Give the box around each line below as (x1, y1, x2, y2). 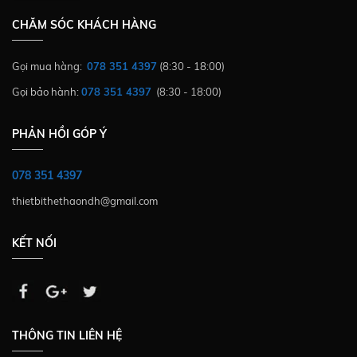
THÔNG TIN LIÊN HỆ (12, 328, 122, 343)
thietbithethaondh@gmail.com (12, 194, 158, 207)
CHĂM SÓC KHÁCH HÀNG (12, 17, 156, 32)
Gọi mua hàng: (12, 59, 82, 73)
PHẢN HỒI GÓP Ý (12, 126, 107, 141)
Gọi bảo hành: (12, 84, 79, 98)
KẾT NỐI (12, 235, 57, 250)
